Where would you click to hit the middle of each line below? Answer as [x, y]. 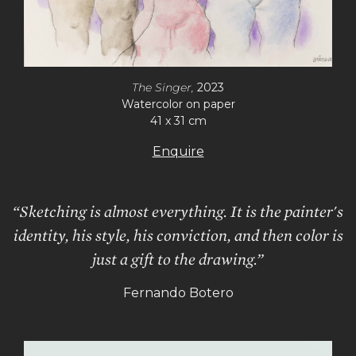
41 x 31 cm [178, 120]
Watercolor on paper [178, 104]
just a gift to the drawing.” [178, 259]
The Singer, [164, 87]
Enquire [178, 151]
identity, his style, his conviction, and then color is [178, 235]
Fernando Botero [178, 292]
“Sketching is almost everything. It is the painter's [178, 211]
